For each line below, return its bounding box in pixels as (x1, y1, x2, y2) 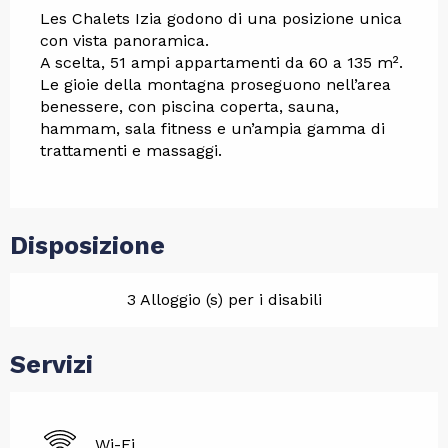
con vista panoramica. (40, 30, 209, 50)
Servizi (10, 349, 93, 379)
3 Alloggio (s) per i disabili (126, 289, 322, 309)
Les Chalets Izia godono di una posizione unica (40, 8, 402, 28)
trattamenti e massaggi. (40, 140, 222, 160)
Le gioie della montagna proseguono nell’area (40, 74, 391, 94)
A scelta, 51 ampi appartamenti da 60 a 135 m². (40, 52, 403, 72)
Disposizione (10, 230, 165, 260)
